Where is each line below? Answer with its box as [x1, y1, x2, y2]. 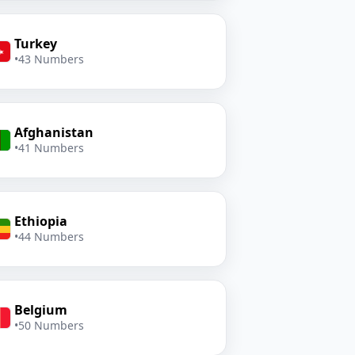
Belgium [13, 301, 67, 319]
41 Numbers [17, 140, 84, 155]
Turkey [13, 35, 57, 52]
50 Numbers [17, 318, 84, 333]
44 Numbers [17, 229, 84, 244]
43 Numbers [17, 52, 84, 67]
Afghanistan [13, 124, 94, 141]
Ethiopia [13, 212, 67, 230]
